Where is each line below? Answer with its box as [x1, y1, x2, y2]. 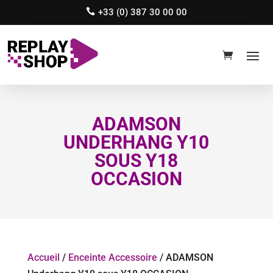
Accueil [27, 252, 60, 264]
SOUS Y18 [94, 150, 179, 172]
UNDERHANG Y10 [63, 132, 210, 154]
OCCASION [90, 168, 182, 190]
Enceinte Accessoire [68, 252, 157, 264]
